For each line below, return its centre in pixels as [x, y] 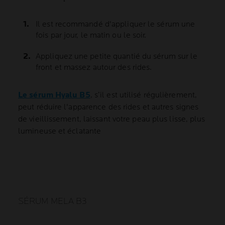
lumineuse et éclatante [60, 132]
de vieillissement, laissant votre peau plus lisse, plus [112, 120]
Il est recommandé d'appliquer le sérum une [116, 25]
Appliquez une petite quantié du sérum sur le [117, 57]
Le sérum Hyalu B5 [54, 95]
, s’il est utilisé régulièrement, [144, 95]
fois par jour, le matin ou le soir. [91, 36]
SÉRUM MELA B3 [53, 201]
